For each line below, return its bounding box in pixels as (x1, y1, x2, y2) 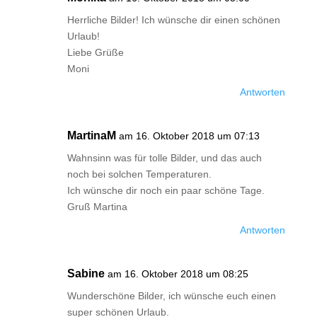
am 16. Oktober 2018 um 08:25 (107, 268, 248, 279)
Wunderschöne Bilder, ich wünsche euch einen (67, 290, 276, 301)
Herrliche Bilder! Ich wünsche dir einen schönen (67, 14, 280, 25)
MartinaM (67, 129, 116, 142)
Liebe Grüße (67, 47, 124, 58)
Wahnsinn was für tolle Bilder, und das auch (67, 152, 262, 163)
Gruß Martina (67, 201, 127, 212)
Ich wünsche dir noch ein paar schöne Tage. (67, 185, 265, 196)
